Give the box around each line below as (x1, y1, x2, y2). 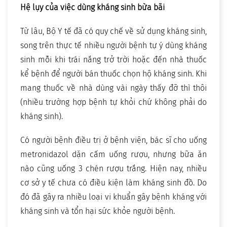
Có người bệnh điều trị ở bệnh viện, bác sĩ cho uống (20, 135, 207, 145)
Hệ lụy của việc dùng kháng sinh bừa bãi (20, 3, 165, 13)
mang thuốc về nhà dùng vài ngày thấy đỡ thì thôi (20, 83, 207, 93)
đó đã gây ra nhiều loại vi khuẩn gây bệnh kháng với (20, 192, 207, 202)
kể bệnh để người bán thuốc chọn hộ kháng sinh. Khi (20, 69, 207, 79)
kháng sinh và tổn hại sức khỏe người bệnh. (20, 206, 175, 216)
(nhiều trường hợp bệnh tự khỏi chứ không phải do (20, 97, 207, 107)
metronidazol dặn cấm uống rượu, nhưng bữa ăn (20, 149, 207, 160)
